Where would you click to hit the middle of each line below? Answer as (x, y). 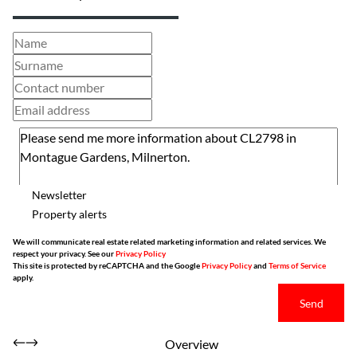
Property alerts (69, 214)
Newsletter (59, 194)
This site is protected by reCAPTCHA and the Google (107, 265)
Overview (191, 344)
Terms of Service (297, 265)
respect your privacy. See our (64, 253)
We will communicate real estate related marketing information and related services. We (169, 241)
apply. (23, 277)
